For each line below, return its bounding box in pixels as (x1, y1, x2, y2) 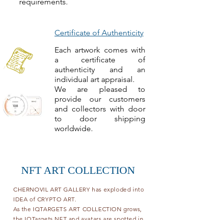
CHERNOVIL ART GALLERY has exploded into (13, 186, 144, 193)
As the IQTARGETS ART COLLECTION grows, (13, 205, 142, 213)
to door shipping (55, 114, 145, 123)
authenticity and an (55, 65, 145, 74)
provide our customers (55, 94, 145, 104)
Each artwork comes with (55, 45, 145, 55)
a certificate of (55, 55, 145, 64)
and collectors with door (55, 104, 145, 113)
